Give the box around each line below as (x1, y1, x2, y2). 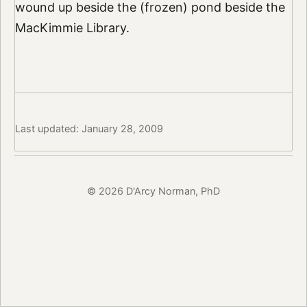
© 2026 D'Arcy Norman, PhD (87, 184, 220, 197)
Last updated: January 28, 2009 (14, 122, 163, 134)
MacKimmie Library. (14, 21, 130, 36)
